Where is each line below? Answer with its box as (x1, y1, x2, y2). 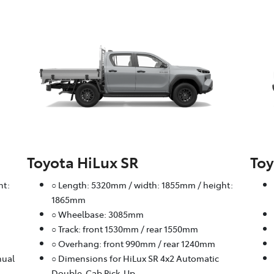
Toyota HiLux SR (26, 152, 139, 172)
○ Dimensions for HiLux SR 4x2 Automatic (51, 252, 219, 265)
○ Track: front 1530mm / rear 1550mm (51, 223, 198, 235)
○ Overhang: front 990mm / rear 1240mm (51, 237, 215, 250)
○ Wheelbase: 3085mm (51, 208, 144, 221)
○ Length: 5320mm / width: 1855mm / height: (51, 179, 233, 191)
